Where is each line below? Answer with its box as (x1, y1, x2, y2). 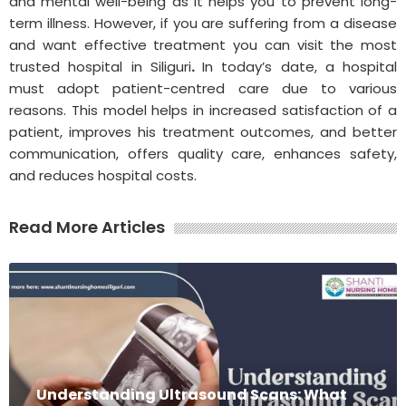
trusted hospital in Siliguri (9, 56, 191, 76)
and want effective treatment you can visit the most (9, 34, 397, 54)
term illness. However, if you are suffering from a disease (9, 13, 397, 33)
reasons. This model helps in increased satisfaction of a (9, 100, 397, 120)
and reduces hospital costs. (9, 165, 197, 185)
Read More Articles (9, 215, 165, 238)
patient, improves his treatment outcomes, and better (9, 121, 397, 141)
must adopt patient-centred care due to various (9, 78, 397, 98)
